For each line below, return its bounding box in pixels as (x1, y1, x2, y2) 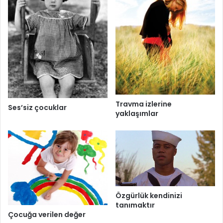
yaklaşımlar (115, 108, 158, 118)
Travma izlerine (115, 99, 172, 109)
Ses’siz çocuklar (8, 103, 67, 113)
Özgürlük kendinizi (115, 191, 182, 201)
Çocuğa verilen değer (8, 209, 86, 220)
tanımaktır (115, 200, 155, 211)
